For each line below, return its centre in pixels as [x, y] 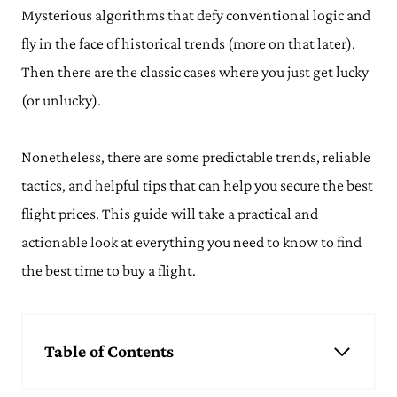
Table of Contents [109, 351]
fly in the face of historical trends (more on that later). [188, 43]
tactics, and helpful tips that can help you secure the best [197, 185]
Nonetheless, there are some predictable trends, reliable [196, 157]
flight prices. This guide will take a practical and [170, 214]
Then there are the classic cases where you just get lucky [195, 72]
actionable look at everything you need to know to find [191, 242]
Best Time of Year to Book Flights [116, 377]
